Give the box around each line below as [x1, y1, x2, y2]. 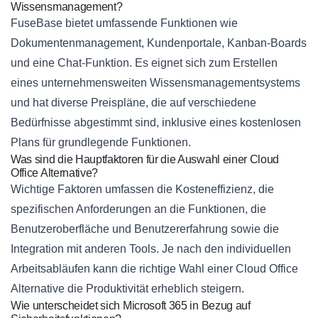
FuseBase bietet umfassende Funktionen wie [11, 17, 238, 30]
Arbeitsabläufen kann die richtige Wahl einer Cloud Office [11, 263, 298, 275]
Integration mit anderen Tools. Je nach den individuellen [11, 243, 291, 256]
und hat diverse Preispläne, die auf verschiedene [11, 97, 256, 109]
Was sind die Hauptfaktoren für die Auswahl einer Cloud [11, 153, 280, 166]
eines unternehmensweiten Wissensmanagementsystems [11, 77, 300, 89]
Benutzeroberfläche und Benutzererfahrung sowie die [11, 223, 279, 236]
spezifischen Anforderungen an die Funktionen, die [11, 203, 266, 216]
